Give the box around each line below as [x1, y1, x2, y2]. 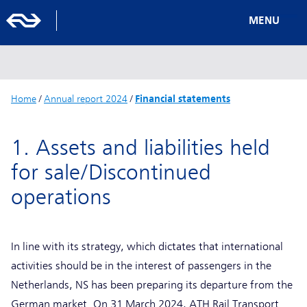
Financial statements [135, 93, 230, 104]
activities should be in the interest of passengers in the [11, 259, 271, 272]
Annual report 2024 [44, 93, 127, 104]
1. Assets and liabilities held [11, 135, 270, 160]
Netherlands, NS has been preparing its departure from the [11, 278, 293, 291]
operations [11, 184, 111, 210]
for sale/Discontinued [11, 160, 211, 185]
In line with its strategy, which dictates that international [11, 240, 283, 253]
